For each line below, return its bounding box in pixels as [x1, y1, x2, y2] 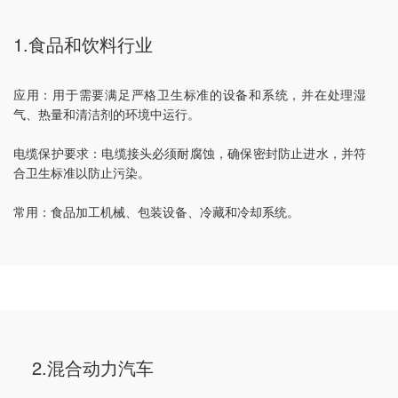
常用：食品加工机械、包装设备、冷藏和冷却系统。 [13, 203, 299, 221]
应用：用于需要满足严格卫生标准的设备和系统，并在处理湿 [13, 85, 367, 104]
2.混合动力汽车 [31, 354, 154, 381]
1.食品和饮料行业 [13, 31, 153, 58]
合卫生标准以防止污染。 [13, 163, 150, 182]
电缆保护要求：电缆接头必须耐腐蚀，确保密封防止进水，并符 [13, 144, 367, 163]
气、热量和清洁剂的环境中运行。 [13, 105, 200, 123]
